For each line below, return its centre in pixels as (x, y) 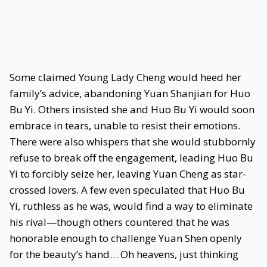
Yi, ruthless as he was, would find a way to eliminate (131, 206)
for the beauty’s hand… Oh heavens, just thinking (124, 254)
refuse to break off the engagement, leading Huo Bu (131, 158)
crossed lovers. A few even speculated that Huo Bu (127, 190)
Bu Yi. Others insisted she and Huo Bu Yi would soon (132, 109)
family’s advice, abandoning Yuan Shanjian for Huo (130, 93)
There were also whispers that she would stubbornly (133, 142)
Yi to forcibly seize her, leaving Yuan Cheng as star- (128, 174)
